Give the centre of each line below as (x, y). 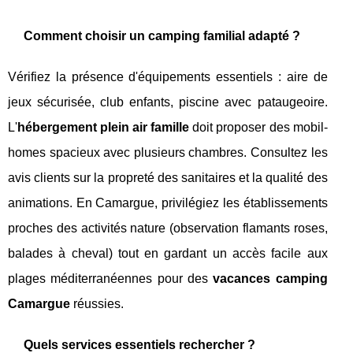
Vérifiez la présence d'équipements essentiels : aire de (168, 77)
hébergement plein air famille (104, 128)
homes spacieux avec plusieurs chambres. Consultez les (168, 153)
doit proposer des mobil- (258, 128)
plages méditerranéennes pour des (111, 279)
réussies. (97, 304)
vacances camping (270, 279)
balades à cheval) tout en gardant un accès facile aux (168, 254)
